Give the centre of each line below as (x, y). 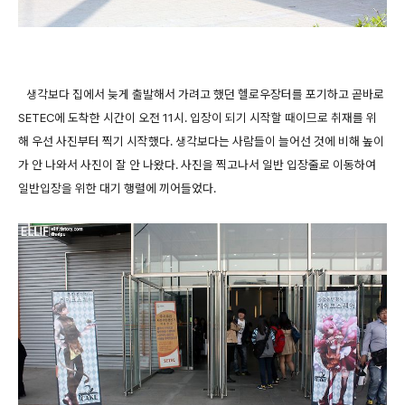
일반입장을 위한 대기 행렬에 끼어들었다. (117, 188)
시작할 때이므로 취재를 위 (312, 118)
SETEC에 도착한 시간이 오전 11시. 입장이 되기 (132, 118)
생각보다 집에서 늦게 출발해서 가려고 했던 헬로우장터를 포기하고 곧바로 (201, 94)
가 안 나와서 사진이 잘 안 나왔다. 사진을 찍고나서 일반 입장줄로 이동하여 (197, 165)
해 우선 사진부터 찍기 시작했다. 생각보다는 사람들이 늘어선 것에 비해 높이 (201, 141)
